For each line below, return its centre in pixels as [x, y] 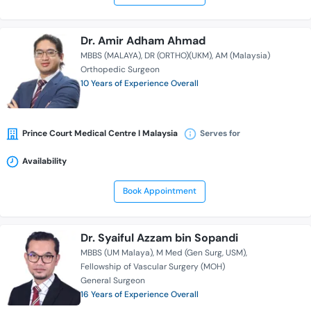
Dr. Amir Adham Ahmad [143, 41]
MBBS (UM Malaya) [117, 253]
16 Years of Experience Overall [140, 295]
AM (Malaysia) [243, 56]
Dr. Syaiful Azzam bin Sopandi [159, 238]
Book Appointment [159, 191]
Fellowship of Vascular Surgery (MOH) [153, 267]
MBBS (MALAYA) [111, 56]
